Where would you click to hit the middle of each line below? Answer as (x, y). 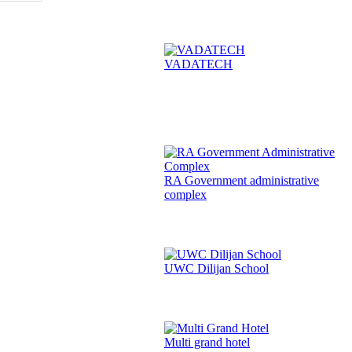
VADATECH (198, 64)
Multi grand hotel (207, 343)
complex (185, 195)
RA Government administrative (242, 181)
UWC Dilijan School (216, 269)
